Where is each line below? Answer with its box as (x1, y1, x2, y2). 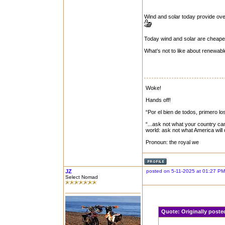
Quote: (161, 208, 182, 214)
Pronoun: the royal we (146, 139, 199, 145)
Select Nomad (65, 174, 98, 180)
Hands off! (146, 97, 171, 103)
